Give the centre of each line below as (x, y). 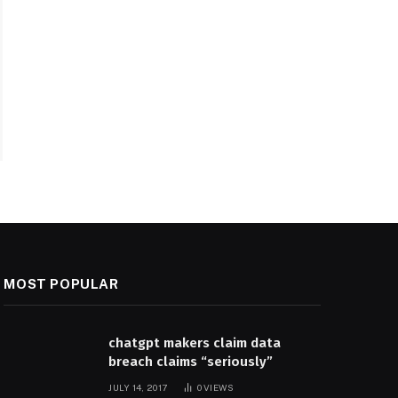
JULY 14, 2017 (138, 388)
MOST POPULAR (61, 284)
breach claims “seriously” (191, 362)
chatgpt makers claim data (195, 343)
